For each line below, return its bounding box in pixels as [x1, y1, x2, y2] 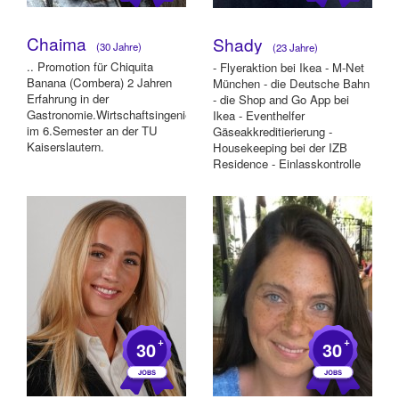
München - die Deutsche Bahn [213, 75, 370, 93]
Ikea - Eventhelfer [213, 107, 305, 125]
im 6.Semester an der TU [27, 121, 158, 139]
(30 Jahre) [91, 39, 142, 54]
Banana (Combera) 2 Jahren [27, 73, 172, 91]
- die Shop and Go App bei [213, 91, 349, 109]
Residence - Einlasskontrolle [213, 155, 361, 173]
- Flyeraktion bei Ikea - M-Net [213, 59, 364, 77]
